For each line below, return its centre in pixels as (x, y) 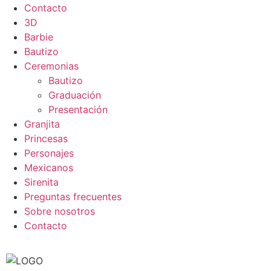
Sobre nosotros (60, 211)
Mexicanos (49, 168)
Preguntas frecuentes (73, 197)
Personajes (49, 153)
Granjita (42, 124)
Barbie (39, 37)
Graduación (75, 95)
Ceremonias (51, 66)
